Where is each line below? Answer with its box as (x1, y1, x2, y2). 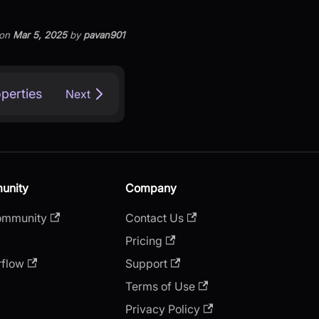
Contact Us (125, 210, 184, 225)
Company (125, 180, 177, 195)
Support (125, 256, 167, 271)
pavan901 (83, 29, 125, 41)
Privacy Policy (125, 301, 200, 316)
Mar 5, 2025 (12, 29, 67, 41)
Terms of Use (125, 278, 195, 293)
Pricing (125, 233, 162, 248)
